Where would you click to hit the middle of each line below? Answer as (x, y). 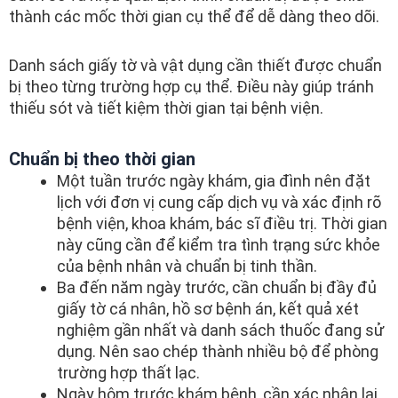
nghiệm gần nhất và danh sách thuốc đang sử (221, 330)
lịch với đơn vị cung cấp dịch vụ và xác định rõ (219, 202)
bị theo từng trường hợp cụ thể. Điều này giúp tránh (191, 87)
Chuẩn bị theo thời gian (102, 159)
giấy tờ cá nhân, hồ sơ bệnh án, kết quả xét (208, 308)
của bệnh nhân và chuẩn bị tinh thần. (187, 266)
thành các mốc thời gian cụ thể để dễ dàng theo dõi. (194, 16)
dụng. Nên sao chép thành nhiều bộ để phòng (218, 351)
